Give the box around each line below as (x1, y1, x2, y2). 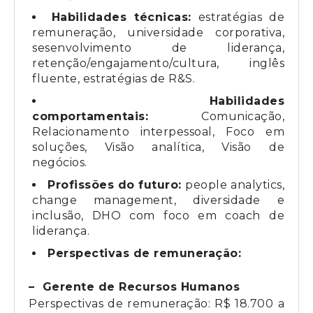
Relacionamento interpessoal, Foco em (32, 124, 284, 138)
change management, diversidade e (32, 193, 284, 207)
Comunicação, (148, 109, 284, 123)
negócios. (32, 155, 87, 169)
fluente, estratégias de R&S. (32, 71, 195, 85)
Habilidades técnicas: (51, 10, 191, 24)
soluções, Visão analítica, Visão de (32, 140, 284, 154)
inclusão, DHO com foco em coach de (32, 208, 284, 222)
